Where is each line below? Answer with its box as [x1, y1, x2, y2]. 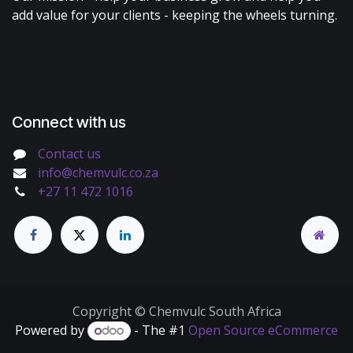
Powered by [15, 321, 88, 340]
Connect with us [12, 112, 126, 132]
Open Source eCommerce [188, 321, 338, 340]
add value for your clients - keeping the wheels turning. [12, 6, 337, 24]
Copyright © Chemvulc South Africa [72, 303, 281, 321]
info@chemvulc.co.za [37, 163, 158, 181]
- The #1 [130, 321, 188, 340]
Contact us [37, 144, 101, 162]
